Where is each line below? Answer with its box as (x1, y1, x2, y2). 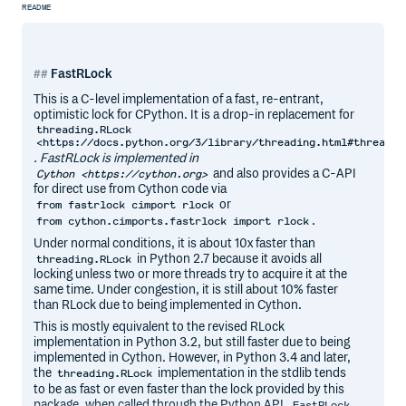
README (22, 3, 52, 13)
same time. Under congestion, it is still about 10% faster (34, 282, 339, 298)
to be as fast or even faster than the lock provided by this (34, 381, 345, 397)
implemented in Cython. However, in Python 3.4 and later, (34, 350, 352, 366)
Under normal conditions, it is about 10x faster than (34, 235, 316, 251)
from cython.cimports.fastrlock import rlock (36, 214, 310, 227)
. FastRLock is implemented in (34, 150, 199, 166)
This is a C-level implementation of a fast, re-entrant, (34, 91, 324, 107)
